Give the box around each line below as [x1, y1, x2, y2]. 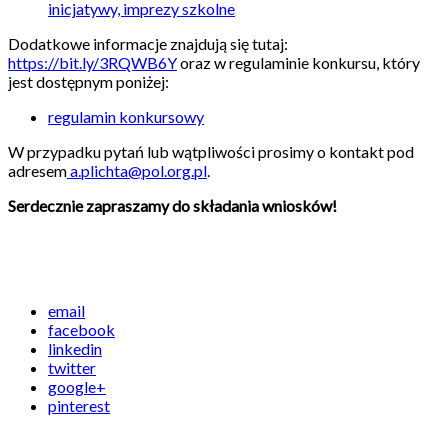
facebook [48, 320, 115, 340]
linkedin [48, 339, 102, 359]
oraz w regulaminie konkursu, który [177, 53, 420, 73]
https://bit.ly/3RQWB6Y [8, 53, 177, 73]
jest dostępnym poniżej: [8, 72, 169, 92]
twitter [48, 358, 96, 378]
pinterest [48, 396, 110, 416]
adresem [8, 161, 67, 181]
